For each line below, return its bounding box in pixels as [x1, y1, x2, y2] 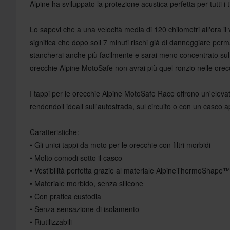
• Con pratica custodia [30, 190, 101, 201]
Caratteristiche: [30, 126, 79, 137]
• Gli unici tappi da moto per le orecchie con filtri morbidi [30, 139, 210, 150]
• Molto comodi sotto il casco [30, 152, 122, 163]
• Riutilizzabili [30, 216, 72, 227]
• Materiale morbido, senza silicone [30, 178, 143, 188]
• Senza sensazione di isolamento [30, 203, 139, 214]
